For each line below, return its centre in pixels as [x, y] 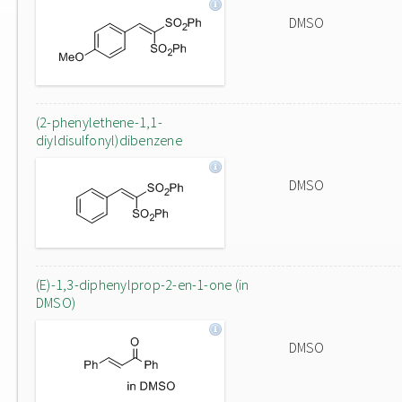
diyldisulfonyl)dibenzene [109, 140]
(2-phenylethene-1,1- [99, 122]
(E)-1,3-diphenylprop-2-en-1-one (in [143, 284]
